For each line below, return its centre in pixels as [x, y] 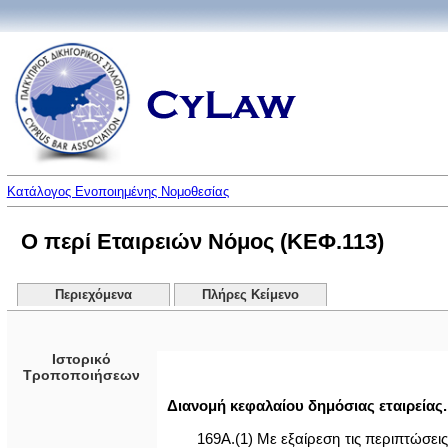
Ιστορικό [82, 359]
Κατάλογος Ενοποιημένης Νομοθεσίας [117, 191]
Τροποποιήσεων [82, 375]
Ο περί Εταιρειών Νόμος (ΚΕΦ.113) [202, 241]
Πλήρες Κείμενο [250, 295]
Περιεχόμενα [93, 295]
